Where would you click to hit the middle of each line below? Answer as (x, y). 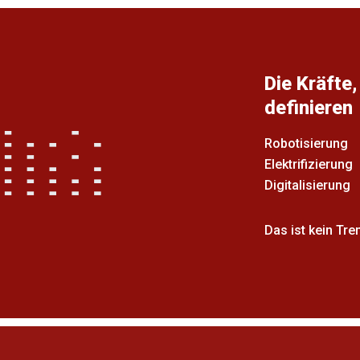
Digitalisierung (307, 185)
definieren (309, 108)
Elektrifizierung (309, 164)
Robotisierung (306, 143)
